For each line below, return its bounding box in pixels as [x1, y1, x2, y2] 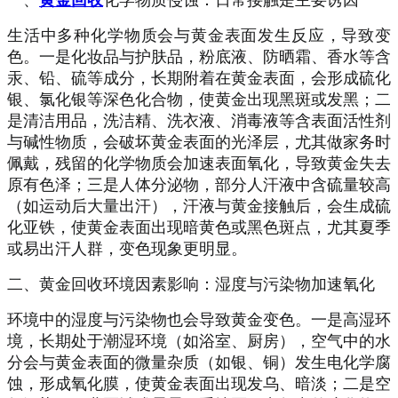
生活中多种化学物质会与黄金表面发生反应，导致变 [7, 27, 391, 45]
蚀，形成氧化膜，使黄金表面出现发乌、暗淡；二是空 [7, 375, 391, 394]
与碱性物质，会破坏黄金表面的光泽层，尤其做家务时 [7, 133, 391, 152]
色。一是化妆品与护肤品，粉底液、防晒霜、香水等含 [7, 48, 391, 67]
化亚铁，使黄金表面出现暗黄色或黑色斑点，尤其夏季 [7, 219, 391, 237]
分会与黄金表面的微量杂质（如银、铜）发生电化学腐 [7, 354, 391, 372]
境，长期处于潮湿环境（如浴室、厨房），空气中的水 [7, 332, 391, 351]
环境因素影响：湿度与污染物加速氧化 [103, 275, 375, 294]
